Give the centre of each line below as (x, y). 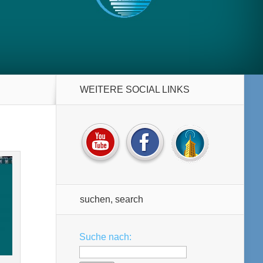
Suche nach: (105, 237)
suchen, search (112, 199)
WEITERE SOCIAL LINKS (135, 90)
